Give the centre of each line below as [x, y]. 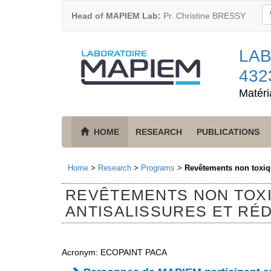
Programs [158, 168]
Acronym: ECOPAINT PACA [114, 253]
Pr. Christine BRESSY [203, 16]
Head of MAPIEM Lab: [116, 16]
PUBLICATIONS [228, 132]
